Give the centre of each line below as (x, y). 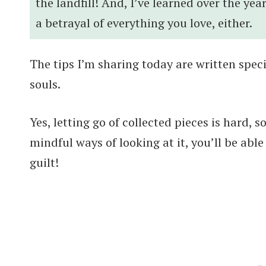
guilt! (44, 162)
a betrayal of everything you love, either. (144, 23)
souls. (46, 84)
